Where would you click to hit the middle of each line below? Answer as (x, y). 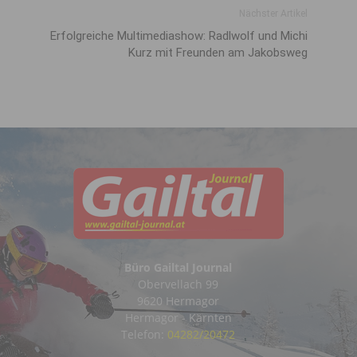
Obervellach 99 (178, 284)
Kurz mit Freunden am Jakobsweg (218, 53)
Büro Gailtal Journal (178, 267)
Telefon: (145, 334)
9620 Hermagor (178, 301)
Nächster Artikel (273, 14)
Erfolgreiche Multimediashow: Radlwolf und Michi (179, 36)
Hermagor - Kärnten (178, 318)
